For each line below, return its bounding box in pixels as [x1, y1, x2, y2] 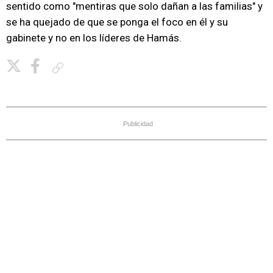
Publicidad [123, 120, 153, 127]
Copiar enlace [68, 63, 112, 72]
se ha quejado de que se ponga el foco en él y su [6, 16, 228, 28]
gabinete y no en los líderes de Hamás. [6, 32, 182, 44]
